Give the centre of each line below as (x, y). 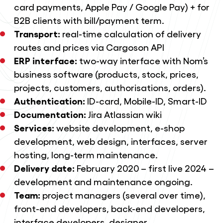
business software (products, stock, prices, (106, 74)
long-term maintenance (103, 155)
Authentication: (49, 101)
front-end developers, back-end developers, (109, 208)
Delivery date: (44, 168)
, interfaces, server (167, 141)
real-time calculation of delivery (130, 34)
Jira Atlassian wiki (124, 114)
